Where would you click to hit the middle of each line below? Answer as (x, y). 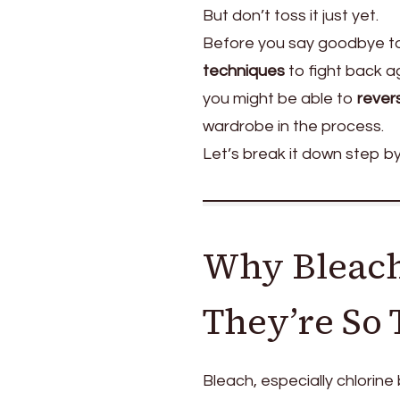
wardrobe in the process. (293, 126)
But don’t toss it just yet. (291, 15)
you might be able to (280, 98)
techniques (244, 71)
